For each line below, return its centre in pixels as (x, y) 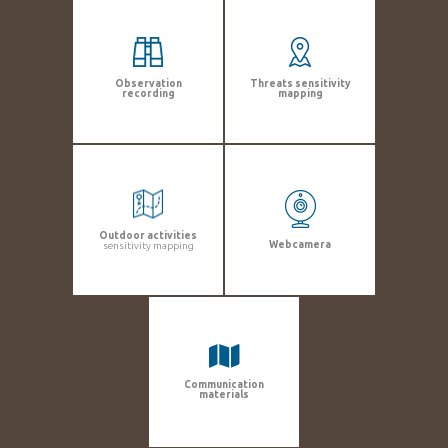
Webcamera (300, 244)
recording (148, 93)
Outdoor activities (148, 235)
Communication (224, 384)
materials (224, 394)
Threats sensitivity (300, 83)
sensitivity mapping (148, 245)
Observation (148, 83)
